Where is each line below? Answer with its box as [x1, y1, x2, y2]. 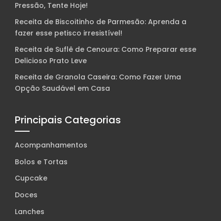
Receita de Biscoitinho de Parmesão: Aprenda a [15, 17, 186, 27]
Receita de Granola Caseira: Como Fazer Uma [15, 72, 181, 82]
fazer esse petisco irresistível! [15, 28, 122, 38]
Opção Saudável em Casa [15, 83, 110, 94]
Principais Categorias [15, 113, 121, 127]
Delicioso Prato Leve [15, 56, 87, 66]
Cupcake [15, 173, 47, 184]
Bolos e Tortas [15, 156, 68, 167]
